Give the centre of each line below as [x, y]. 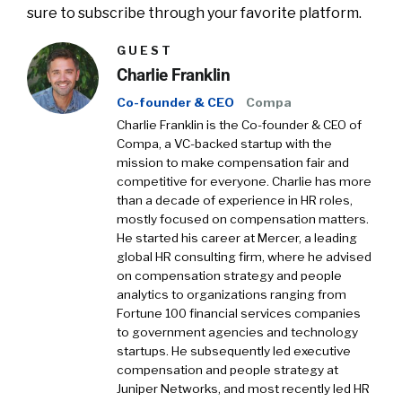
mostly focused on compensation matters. [243, 219]
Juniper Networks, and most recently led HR [243, 389]
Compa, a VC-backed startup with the [224, 144]
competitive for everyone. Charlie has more [244, 181]
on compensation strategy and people [229, 275]
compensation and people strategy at [227, 370]
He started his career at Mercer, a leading [237, 238]
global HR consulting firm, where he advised [244, 257]
